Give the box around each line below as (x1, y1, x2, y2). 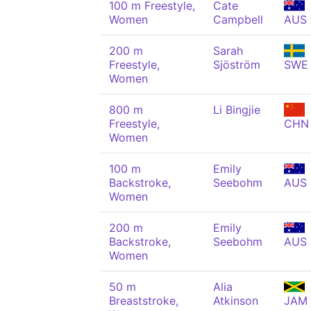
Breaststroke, (109, 294, 178, 308)
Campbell (213, 12, 263, 26)
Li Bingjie (213, 103, 260, 117)
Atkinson (213, 294, 258, 308)
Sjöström (213, 58, 260, 72)
